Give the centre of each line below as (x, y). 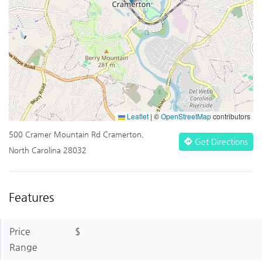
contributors (231, 116)
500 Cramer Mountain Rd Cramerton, (76, 135)
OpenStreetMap (186, 116)
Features (31, 198)
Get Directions (220, 141)
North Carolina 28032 (48, 150)
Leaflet (137, 116)
